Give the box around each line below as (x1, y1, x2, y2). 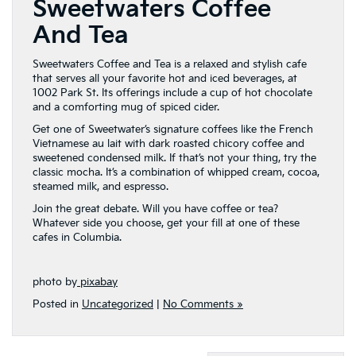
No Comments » (163, 298, 243, 311)
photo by (33, 276, 77, 289)
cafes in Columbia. (33, 231, 122, 245)
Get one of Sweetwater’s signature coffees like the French (33, 123, 313, 137)
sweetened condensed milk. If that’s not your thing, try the (33, 152, 316, 165)
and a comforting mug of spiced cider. (33, 101, 219, 114)
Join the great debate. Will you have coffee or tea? (33, 203, 278, 216)
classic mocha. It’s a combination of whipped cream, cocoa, (33, 166, 319, 180)
